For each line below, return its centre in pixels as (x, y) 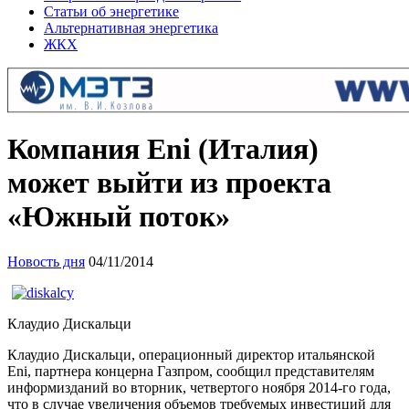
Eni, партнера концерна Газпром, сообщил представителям (191, 371)
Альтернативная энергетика (131, 28)
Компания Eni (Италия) (163, 149)
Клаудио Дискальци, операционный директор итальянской (191, 354)
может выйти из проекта (169, 183)
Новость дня (46, 261)
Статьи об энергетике (111, 11)
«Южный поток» (119, 217)
